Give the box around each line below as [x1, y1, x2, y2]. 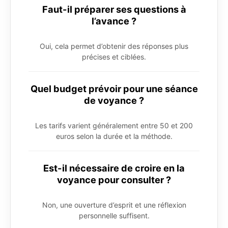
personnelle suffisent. [78, 211, 150, 220]
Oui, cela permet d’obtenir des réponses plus [40, 42, 188, 51]
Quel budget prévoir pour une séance [30, 83, 198, 95]
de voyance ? [84, 95, 144, 106]
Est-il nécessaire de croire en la [43, 162, 185, 174]
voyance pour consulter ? [57, 174, 171, 186]
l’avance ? [92, 15, 136, 27]
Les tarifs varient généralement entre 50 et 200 [35, 121, 193, 130]
